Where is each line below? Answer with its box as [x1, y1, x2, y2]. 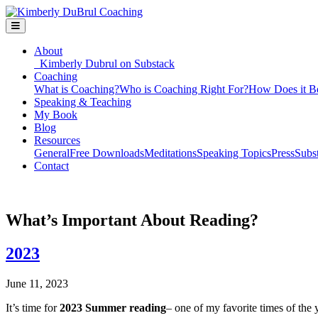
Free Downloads [70, 147, 144, 159]
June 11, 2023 [6, 277, 68, 290]
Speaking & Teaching [34, 96, 131, 108]
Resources [34, 134, 80, 146]
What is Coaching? [34, 83, 119, 95]
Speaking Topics [197, 147, 271, 159]
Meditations [144, 147, 197, 159]
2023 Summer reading [57, 301, 166, 314]
